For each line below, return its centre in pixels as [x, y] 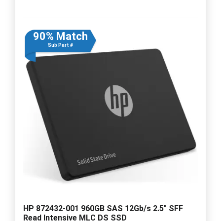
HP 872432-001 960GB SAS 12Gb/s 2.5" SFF [103, 208]
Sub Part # [60, 45]
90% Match [60, 36]
